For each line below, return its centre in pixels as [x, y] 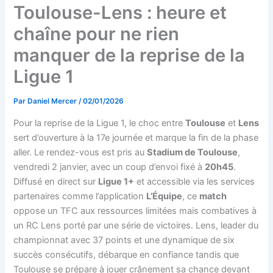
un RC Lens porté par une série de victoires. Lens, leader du [136, 225]
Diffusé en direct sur [56, 181]
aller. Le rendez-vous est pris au [80, 152]
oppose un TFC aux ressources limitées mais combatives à [135, 211]
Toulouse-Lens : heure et [120, 13]
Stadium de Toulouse [193, 152]
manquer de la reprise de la [129, 55]
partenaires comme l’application [80, 196]
